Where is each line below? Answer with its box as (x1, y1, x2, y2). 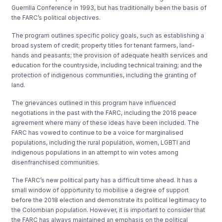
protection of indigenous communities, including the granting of (11, 71, 197, 79)
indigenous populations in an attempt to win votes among (11, 148, 179, 156)
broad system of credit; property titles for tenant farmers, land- (11, 41, 195, 49)
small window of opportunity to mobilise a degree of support (11, 186, 189, 194)
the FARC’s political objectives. (11, 13, 101, 21)
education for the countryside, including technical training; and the (11, 61, 203, 69)
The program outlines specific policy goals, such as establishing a (11, 31, 205, 39)
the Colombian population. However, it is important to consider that (11, 206, 206, 214)
